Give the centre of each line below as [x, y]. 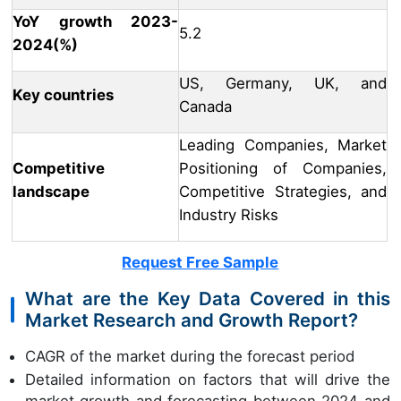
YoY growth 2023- [95, 22]
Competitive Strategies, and [283, 192]
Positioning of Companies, [283, 169]
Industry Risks [229, 215]
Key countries [63, 95]
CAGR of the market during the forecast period [190, 357]
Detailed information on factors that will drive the [208, 379]
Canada [205, 107]
